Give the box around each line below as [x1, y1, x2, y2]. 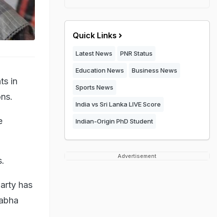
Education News [76, 66, 124, 74]
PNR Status [120, 49, 153, 57]
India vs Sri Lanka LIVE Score [76, 100, 161, 108]
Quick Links [73, 31, 117, 40]
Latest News [76, 49, 112, 57]
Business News [132, 66, 177, 74]
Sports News [76, 83, 113, 91]
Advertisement [118, 153, 156, 159]
